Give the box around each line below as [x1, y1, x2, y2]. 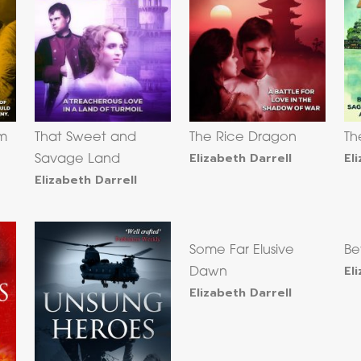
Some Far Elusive [189, 244, 295, 258]
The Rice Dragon [189, 131, 297, 145]
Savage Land [35, 153, 121, 167]
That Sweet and [35, 131, 137, 145]
